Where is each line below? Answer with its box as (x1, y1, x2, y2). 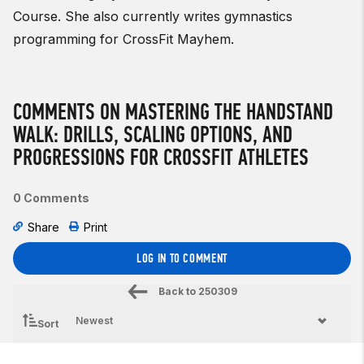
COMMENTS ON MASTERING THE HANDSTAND (13, 98, 333, 126)
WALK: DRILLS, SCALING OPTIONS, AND (13, 121, 292, 149)
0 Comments (13, 191, 89, 206)
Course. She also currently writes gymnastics (13, 8, 292, 25)
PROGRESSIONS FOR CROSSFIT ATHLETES (13, 144, 309, 171)
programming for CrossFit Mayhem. (13, 31, 234, 48)
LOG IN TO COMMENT (136, 250, 227, 266)
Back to (158, 285, 196, 298)
